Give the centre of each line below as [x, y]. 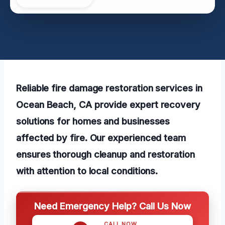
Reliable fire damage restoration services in [109, 88]
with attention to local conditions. [87, 171]
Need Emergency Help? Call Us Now [113, 206]
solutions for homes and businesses [93, 121]
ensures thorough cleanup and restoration [105, 154]
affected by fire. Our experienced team [101, 137]
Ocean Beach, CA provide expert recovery [108, 104]
